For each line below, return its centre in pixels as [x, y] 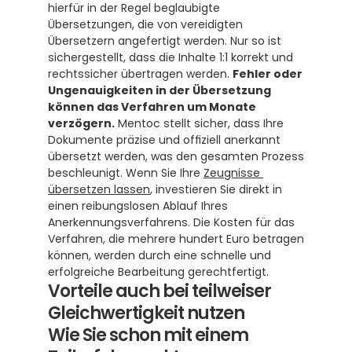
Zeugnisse [232, 173]
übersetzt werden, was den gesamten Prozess [176, 156]
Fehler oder [268, 74]
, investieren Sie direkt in [216, 189]
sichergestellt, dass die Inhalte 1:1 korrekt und [170, 57]
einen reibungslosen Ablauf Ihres [138, 206]
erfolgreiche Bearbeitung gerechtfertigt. [160, 272]
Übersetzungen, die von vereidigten [145, 24]
